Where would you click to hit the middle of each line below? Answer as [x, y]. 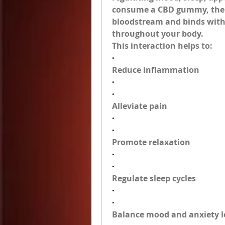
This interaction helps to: [162, 46]
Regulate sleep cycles [154, 178]
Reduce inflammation [156, 70]
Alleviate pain [140, 106]
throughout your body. [158, 34]
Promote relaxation [151, 142]
